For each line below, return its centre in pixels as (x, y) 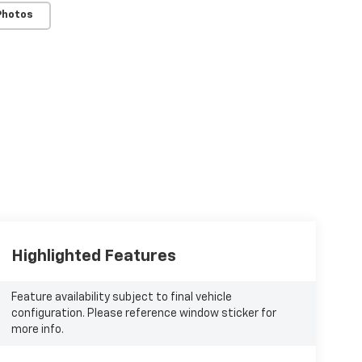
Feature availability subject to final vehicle (121, 297)
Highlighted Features (93, 256)
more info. (37, 329)
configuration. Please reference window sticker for (143, 313)
